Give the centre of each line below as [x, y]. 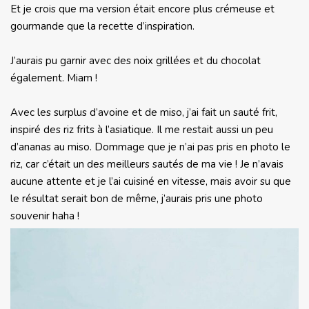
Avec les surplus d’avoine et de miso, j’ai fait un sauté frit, [144, 113]
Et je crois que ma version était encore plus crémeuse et [142, 9]
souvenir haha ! [45, 216]
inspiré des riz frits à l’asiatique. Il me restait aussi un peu [142, 130]
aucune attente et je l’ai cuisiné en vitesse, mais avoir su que [151, 182]
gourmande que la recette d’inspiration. [102, 27]
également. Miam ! [54, 78]
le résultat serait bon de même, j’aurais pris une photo [137, 199]
